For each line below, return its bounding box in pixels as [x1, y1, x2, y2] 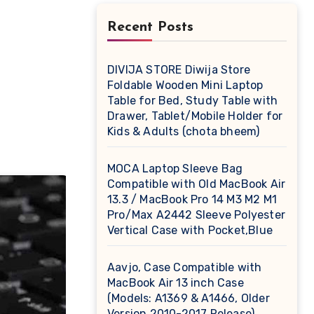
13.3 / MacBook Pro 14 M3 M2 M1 [107, 193, 277, 206]
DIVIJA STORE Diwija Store [107, 63, 250, 76]
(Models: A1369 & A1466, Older [107, 292, 270, 305]
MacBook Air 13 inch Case [107, 276, 244, 289]
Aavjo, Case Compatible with [107, 261, 262, 274]
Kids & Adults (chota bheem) [107, 125, 260, 138]
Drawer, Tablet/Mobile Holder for [107, 109, 283, 123]
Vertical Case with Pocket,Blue [107, 224, 273, 237]
